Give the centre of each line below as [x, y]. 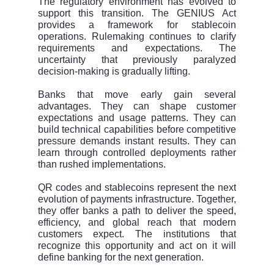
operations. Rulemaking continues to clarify [137, 37]
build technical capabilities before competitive [137, 130]
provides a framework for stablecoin [137, 25]
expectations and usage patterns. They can [137, 118]
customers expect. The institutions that [137, 234]
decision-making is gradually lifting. [114, 72]
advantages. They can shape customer [137, 106]
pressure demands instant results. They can [137, 141]
